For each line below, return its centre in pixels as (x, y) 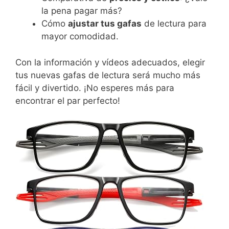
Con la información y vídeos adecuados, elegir (110, 62)
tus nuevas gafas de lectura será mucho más (108, 75)
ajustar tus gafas (105, 24)
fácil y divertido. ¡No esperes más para (95, 88)
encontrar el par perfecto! (68, 100)
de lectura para (174, 24)
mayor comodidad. (80, 37)
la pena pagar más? (82, 11)
